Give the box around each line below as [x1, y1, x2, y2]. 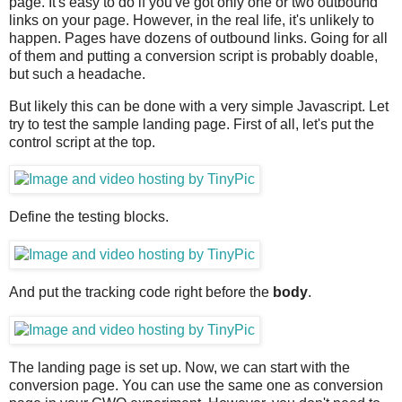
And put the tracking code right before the [9, 284, 273, 300]
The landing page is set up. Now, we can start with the [9, 359, 350, 375]
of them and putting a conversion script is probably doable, [9, 48, 378, 64]
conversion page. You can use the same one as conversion [9, 377, 383, 393]
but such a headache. [9, 66, 145, 82]
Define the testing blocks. [9, 209, 169, 225]
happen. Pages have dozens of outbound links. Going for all [9, 30, 388, 46]
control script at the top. [9, 134, 155, 150]
